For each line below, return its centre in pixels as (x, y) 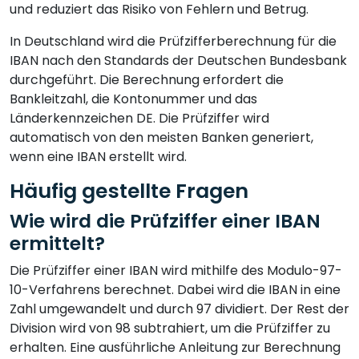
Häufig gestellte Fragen (129, 191)
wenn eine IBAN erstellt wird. (98, 156)
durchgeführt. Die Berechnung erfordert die (147, 79)
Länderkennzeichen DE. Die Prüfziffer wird (139, 118)
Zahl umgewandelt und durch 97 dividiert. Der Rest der (179, 309)
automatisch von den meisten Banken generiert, (161, 137)
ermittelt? (57, 243)
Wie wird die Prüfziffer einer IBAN (165, 220)
